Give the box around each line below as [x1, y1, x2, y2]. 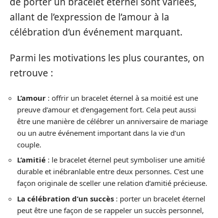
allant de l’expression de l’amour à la [10, 10, 169, 23]
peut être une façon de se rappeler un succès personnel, [17, 205, 204, 215]
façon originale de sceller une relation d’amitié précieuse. [17, 178, 207, 188]
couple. [17, 139, 41, 149]
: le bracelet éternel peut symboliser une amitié [46, 155, 205, 164]
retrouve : [10, 67, 53, 79]
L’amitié [17, 155, 46, 164]
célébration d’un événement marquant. [10, 25, 182, 38]
